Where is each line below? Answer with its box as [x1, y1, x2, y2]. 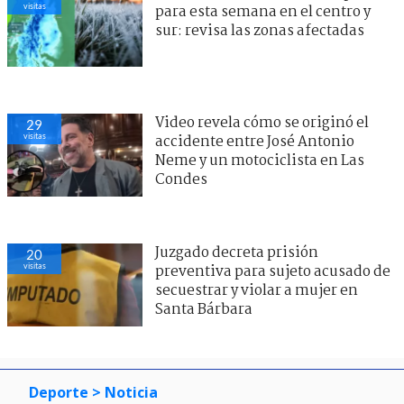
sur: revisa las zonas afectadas [155, 19, 364, 42]
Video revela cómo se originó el [155, 111, 369, 134]
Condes [155, 168, 207, 191]
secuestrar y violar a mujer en [155, 279, 358, 302]
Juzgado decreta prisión [155, 241, 318, 264]
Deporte [29, 381, 88, 402]
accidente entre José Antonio [155, 130, 354, 153]
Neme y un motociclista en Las [155, 149, 364, 172]
